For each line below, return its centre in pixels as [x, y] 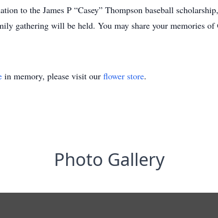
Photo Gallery [109, 159]
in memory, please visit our [53, 76]
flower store [124, 76]
